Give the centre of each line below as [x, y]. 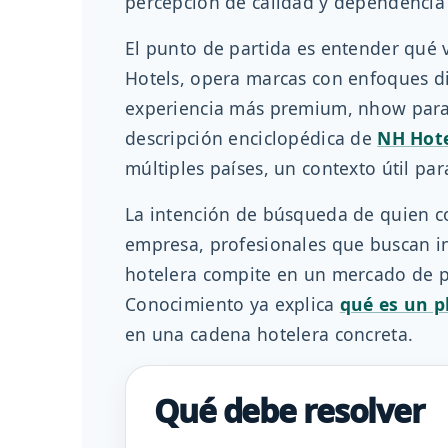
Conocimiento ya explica [232, 304]
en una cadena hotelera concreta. [269, 334]
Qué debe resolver [289, 411]
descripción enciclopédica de [251, 138]
